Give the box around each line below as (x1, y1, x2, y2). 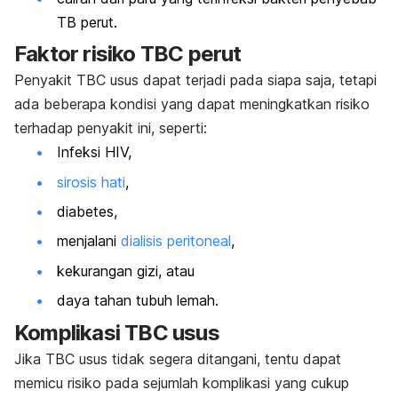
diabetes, (57, 202, 117, 220)
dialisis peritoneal (121, 232, 231, 251)
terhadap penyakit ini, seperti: (14, 119, 207, 138)
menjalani (57, 232, 121, 251)
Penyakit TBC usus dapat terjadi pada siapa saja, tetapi (14, 71, 377, 90)
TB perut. (57, 12, 122, 31)
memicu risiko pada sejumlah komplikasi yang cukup (14, 373, 349, 392)
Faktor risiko (14, 41, 136, 68)
